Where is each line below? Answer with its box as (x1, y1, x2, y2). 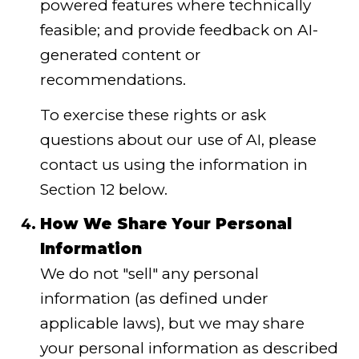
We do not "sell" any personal (39, 264, 259, 284)
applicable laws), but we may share (39, 314, 305, 333)
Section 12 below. (39, 179, 167, 199)
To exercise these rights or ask (39, 105, 266, 124)
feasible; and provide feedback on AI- (39, 21, 318, 40)
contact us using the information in (39, 155, 308, 174)
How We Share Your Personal (39, 215, 292, 234)
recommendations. (39, 71, 186, 90)
